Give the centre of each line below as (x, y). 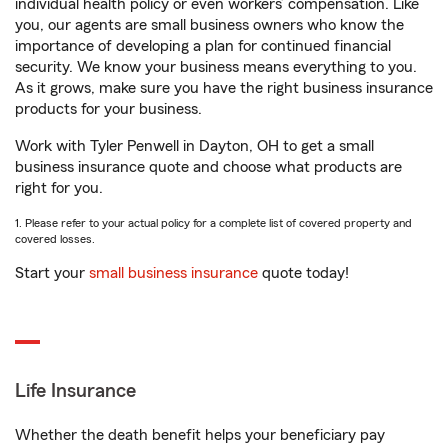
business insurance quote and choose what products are (208, 167)
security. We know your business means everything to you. (216, 67)
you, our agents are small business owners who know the (209, 25)
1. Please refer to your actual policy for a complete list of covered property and (213, 223)
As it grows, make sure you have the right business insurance (224, 88)
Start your (52, 273)
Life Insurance (75, 391)
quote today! (303, 273)
